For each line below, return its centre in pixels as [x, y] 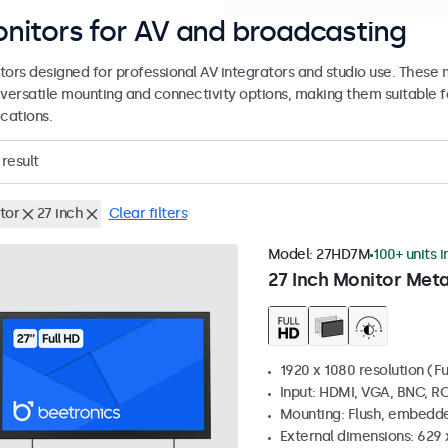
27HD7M [343, 255]
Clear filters [147, 214]
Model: [291, 255]
